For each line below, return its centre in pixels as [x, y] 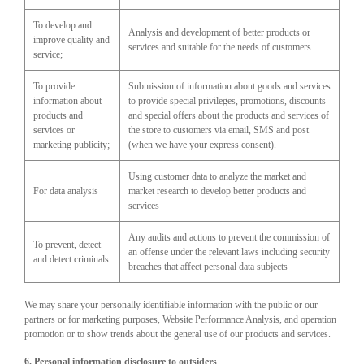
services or [54, 130]
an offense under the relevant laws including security [229, 252]
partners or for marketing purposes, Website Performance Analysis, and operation [180, 319]
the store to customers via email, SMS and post [219, 130]
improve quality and [71, 40]
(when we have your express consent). [202, 145]
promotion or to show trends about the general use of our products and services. [178, 334]
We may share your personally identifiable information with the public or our [171, 305]
